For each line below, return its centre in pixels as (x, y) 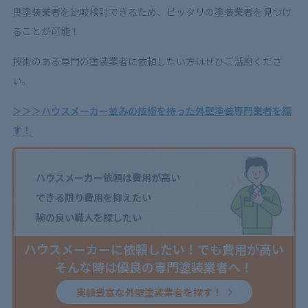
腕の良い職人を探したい (88, 217)
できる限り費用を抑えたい (93, 197)
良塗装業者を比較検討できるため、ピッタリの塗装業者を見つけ (152, 11)
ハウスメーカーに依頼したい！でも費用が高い (154, 249)
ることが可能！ (46, 31)
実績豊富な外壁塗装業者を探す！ (149, 292)
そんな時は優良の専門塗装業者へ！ (154, 266)
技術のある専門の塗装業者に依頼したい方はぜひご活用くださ (147, 61)
